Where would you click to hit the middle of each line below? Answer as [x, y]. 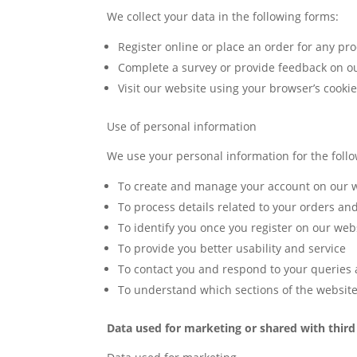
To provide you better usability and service [232, 248]
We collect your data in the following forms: [223, 16]
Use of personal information [182, 126]
